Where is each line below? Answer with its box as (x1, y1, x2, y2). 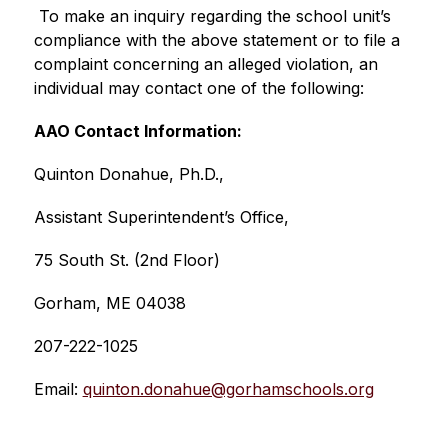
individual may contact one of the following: (33, 78, 379, 98)
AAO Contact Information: (33, 121, 242, 141)
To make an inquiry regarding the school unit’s (33, 6, 391, 26)
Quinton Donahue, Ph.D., (33, 164, 224, 184)
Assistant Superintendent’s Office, (33, 207, 294, 227)
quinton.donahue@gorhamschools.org (82, 379, 374, 399)
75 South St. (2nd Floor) (33, 250, 220, 270)
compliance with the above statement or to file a (33, 30, 400, 50)
